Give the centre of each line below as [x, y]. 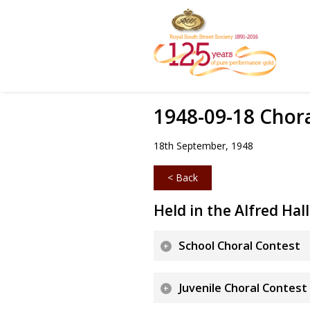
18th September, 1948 [203, 145]
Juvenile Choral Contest [243, 288]
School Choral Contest [239, 246]
